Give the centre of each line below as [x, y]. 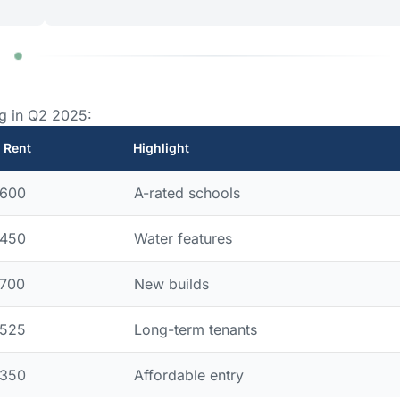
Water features [183, 238]
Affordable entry [188, 375]
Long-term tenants [195, 329]
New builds [171, 283]
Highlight [162, 147]
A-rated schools [187, 192]
